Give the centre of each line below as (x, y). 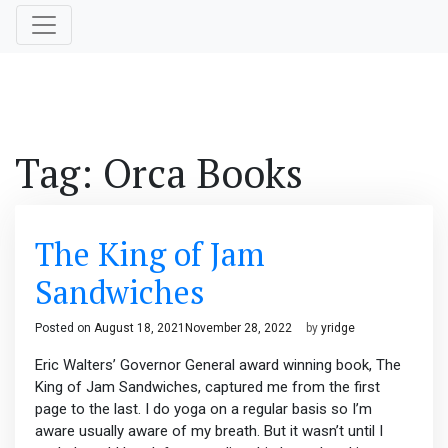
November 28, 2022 (238, 328)
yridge (338, 328)
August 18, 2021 (139, 328)
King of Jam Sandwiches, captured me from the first (207, 387)
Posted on (64, 328)
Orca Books (203, 173)
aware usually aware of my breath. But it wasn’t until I (209, 431)
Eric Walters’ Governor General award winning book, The (218, 365)
